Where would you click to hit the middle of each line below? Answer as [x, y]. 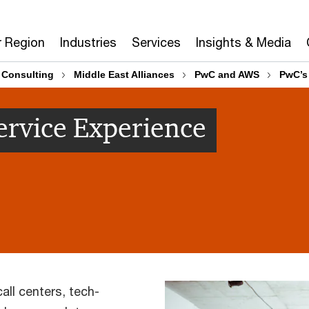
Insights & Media [243, 42]
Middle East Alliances [124, 74]
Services [156, 42]
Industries [88, 42]
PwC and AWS [227, 74]
